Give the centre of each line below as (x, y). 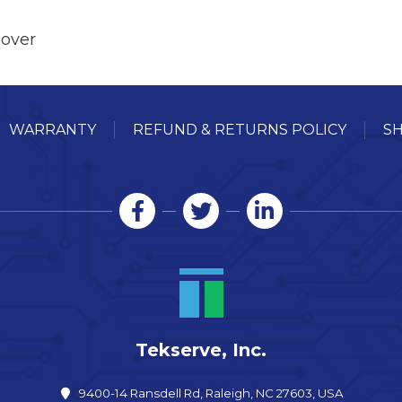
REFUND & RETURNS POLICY (239, 130)
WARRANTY (52, 130)
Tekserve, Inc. (201, 350)
